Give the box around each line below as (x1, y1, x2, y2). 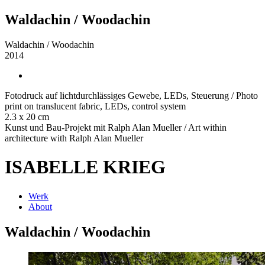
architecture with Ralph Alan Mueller (5, 132, 143, 143)
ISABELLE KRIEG (5, 156, 166, 178)
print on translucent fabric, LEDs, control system (5, 101, 186, 111)
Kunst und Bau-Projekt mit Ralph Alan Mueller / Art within (5, 122, 227, 132)
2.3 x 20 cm (5, 111, 49, 122)
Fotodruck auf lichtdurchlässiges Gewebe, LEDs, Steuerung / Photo (5, 90, 258, 101)
